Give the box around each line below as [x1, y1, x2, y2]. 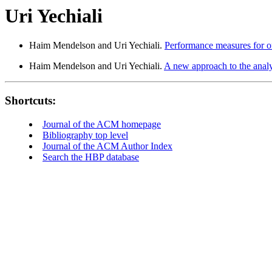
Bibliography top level [42, 129, 128, 140]
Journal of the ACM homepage [42, 118, 161, 129]
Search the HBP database [42, 151, 139, 162]
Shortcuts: [5, 94, 56, 107]
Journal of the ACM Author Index [42, 140, 172, 151]
